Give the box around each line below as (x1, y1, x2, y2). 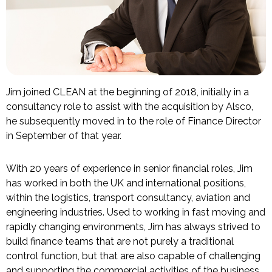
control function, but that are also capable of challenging (6, 250, 260, 262)
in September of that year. (6, 130, 121, 142)
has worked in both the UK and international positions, (6, 177, 246, 189)
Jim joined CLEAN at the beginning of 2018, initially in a (6, 86, 249, 98)
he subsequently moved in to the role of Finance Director (6, 115, 261, 127)
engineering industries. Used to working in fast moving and (6, 206, 265, 219)
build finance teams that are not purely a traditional (6, 236, 234, 248)
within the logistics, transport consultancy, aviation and (6, 192, 250, 204)
